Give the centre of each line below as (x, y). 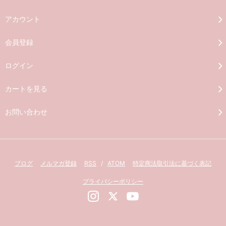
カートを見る (26, 88)
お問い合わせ (26, 111)
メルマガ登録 (59, 163)
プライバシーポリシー (113, 181)
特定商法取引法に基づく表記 (172, 163)
